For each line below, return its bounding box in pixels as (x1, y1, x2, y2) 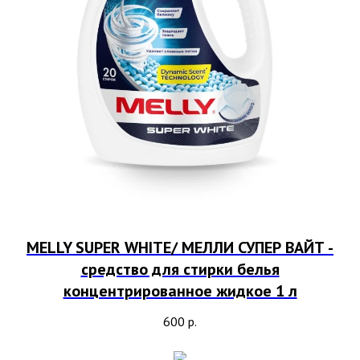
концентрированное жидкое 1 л (63, 280, 297, 302)
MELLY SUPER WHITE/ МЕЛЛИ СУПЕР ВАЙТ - (27, 237, 333, 259)
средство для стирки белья (80, 259, 280, 280)
